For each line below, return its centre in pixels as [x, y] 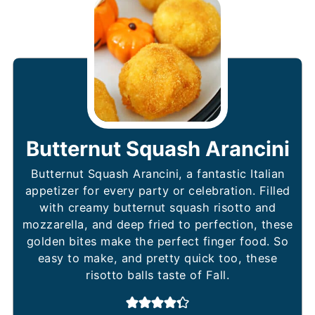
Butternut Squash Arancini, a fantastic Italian [157, 173]
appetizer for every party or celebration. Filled [157, 190]
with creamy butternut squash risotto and [157, 207]
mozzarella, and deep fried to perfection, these [157, 224]
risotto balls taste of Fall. [157, 275]
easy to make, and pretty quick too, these [157, 258]
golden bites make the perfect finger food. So [157, 241]
